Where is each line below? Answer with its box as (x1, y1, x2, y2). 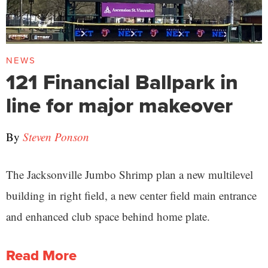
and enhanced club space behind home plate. (6, 208, 214, 224)
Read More (6, 244, 77, 266)
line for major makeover (6, 89, 233, 121)
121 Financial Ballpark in (6, 66, 238, 98)
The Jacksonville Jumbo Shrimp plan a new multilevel (6, 166, 253, 182)
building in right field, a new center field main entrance (6, 187, 257, 203)
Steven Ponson (23, 129, 89, 144)
